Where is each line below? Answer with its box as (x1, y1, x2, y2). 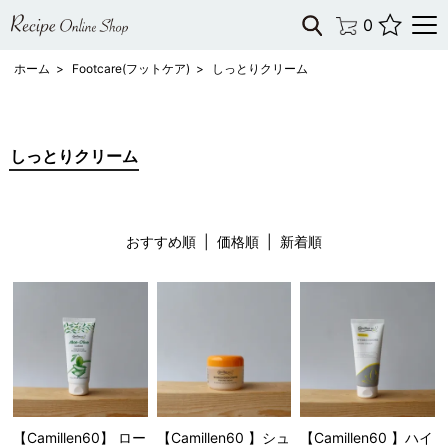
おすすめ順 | (125, 233, 217, 250)
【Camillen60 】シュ (156, 428, 290, 446)
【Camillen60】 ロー (13, 428, 147, 446)
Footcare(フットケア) (71, 61, 190, 76)
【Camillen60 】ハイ (299, 428, 433, 446)
